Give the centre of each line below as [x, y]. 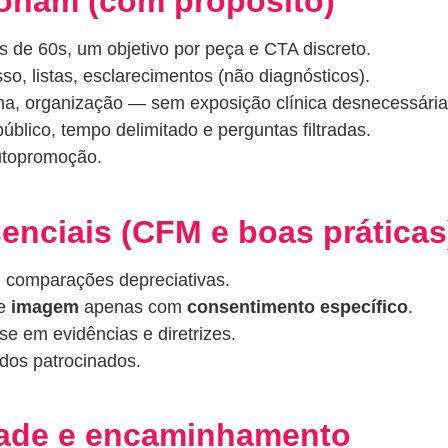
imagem [45, 306]
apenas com [133, 306]
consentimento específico [297, 306]
